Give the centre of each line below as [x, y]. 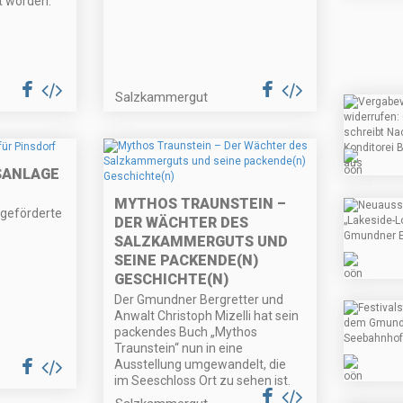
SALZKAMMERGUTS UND [201, 242]
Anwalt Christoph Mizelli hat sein [207, 316]
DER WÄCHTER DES [182, 223]
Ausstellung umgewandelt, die [201, 365]
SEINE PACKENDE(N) [187, 261]
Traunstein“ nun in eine [179, 349]
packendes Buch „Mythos [186, 332]
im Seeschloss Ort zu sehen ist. [203, 381]
